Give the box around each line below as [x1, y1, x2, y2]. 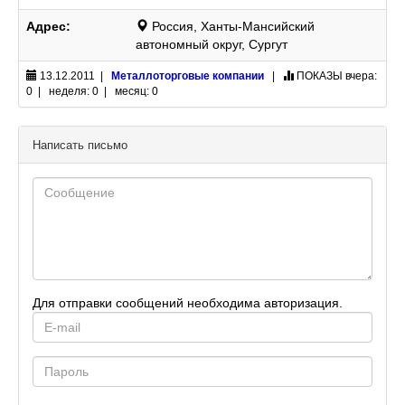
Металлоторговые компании [111, 70, 264, 82]
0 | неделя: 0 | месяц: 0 [26, 85, 158, 98]
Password [32, 357, 92, 372]
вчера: [343, 70, 377, 82]
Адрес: [26, 19, 71, 33]
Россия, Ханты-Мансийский [152, 19, 315, 33]
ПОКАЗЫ [297, 70, 343, 82]
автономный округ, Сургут [136, 37, 287, 52]
